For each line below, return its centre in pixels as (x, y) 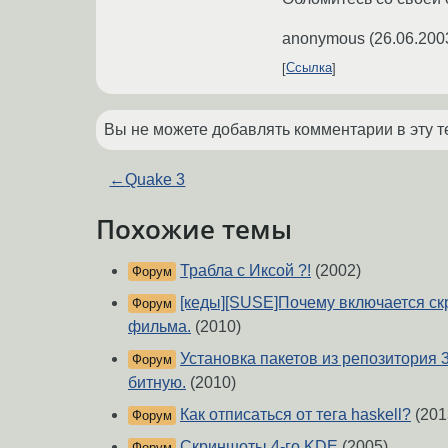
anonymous (323, 38)
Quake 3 (155, 179)
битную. (157, 383)
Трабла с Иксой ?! (245, 271)
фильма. (159, 327)
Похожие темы (194, 228)
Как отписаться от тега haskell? (295, 415)
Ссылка (309, 68)
